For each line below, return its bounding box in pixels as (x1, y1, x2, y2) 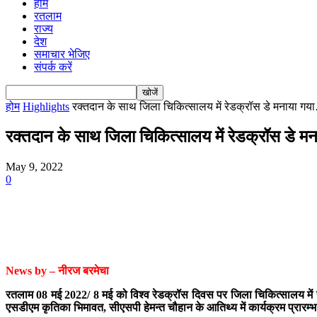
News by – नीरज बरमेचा (6, 264, 112, 277)
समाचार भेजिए (34, 48, 90, 60)
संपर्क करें (34, 61, 72, 73)
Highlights (23, 100, 69, 113)
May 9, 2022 (6, 160, 63, 173)
